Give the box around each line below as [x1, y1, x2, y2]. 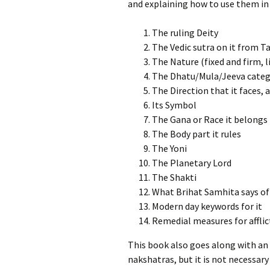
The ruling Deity [152, 27, 218, 39]
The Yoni [152, 142, 187, 154]
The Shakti [152, 171, 196, 183]
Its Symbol [152, 99, 196, 111]
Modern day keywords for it [152, 200, 262, 212]
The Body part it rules [152, 128, 241, 140]
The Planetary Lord [152, 157, 231, 169]
